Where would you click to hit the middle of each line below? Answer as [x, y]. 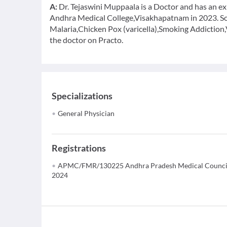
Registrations [79, 148]
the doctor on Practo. [86, 40]
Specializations [82, 96]
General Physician [86, 113]
